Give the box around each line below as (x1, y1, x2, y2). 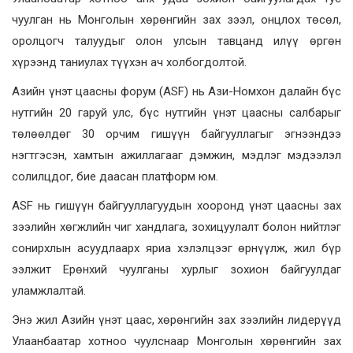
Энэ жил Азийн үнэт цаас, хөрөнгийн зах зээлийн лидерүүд (12, 313, 341, 327)
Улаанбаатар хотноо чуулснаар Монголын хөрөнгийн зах (12, 334, 341, 348)
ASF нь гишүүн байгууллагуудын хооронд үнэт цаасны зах (12, 199, 341, 213)
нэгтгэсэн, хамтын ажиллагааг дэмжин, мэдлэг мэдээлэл (12, 148, 341, 162)
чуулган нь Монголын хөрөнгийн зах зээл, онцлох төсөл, (12, 13, 341, 27)
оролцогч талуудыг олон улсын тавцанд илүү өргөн (12, 34, 341, 48)
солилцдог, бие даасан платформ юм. (12, 169, 218, 184)
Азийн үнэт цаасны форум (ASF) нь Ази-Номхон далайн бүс (12, 84, 341, 98)
